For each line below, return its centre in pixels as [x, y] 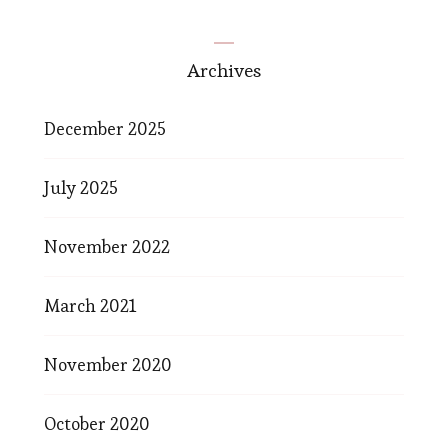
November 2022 [107, 246]
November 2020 [108, 364]
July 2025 [81, 187]
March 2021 [90, 305]
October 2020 [97, 423]
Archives [224, 70]
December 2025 [105, 128]
